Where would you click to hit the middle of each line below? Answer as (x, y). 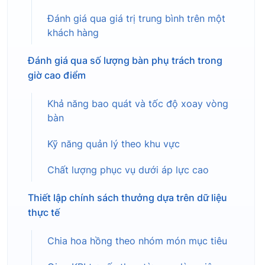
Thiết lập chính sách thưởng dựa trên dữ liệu (127, 198)
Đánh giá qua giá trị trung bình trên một (136, 19)
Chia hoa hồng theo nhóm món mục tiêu (137, 241)
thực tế (44, 213)
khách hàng (73, 33)
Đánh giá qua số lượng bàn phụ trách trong (125, 61)
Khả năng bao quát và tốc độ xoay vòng (138, 104)
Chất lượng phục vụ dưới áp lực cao (128, 170)
